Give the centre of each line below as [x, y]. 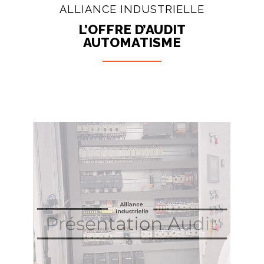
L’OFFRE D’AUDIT [132, 30]
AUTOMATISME [132, 43]
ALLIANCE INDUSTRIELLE [132, 9]
